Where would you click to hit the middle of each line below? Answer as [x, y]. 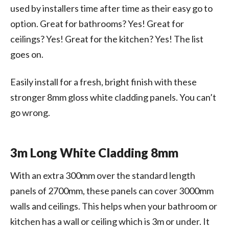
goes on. [27, 54]
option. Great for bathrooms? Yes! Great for [97, 23]
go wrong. [30, 112]
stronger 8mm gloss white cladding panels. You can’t [113, 97]
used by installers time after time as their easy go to [111, 8]
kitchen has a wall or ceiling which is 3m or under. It [110, 221]
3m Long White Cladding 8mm [94, 152]
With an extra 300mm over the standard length [103, 175]
